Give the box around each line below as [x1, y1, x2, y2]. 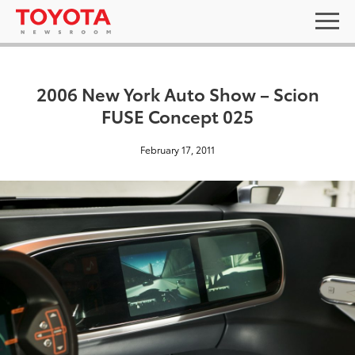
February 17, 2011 [140, 143, 215, 156]
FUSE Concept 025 [101, 103, 254, 128]
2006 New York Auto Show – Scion [36, 81, 319, 105]
